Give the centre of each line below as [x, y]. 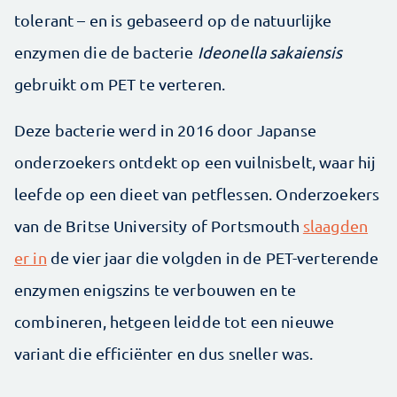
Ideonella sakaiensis [270, 52]
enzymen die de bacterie [106, 52]
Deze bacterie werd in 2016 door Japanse [165, 130]
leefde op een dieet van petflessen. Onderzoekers [197, 194]
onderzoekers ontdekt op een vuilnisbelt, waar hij [195, 162]
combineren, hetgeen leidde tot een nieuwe [175, 322]
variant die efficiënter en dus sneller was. [164, 354]
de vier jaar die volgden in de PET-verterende [213, 258]
